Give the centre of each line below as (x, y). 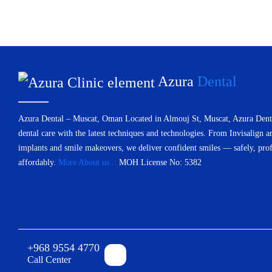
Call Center (49, 260)
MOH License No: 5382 (160, 163)
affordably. (38, 163)
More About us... (87, 163)
